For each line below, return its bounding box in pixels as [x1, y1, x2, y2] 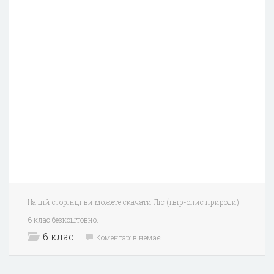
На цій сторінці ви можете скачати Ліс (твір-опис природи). [28, 196, 241, 207]
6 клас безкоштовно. [28, 214, 98, 224]
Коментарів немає [96, 232, 161, 242]
